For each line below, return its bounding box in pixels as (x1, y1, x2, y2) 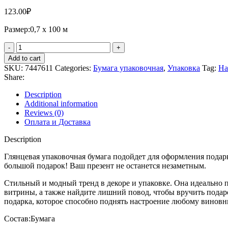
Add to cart (8, 54, 41, 63)
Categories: (55, 64, 91, 73)
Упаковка (167, 64, 200, 73)
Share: (4, 73, 24, 82)
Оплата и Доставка (24, 118, 91, 127)
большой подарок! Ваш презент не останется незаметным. (4, 161, 206, 170)
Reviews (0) (24, 108, 64, 118)
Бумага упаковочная (93, 64, 163, 73)
